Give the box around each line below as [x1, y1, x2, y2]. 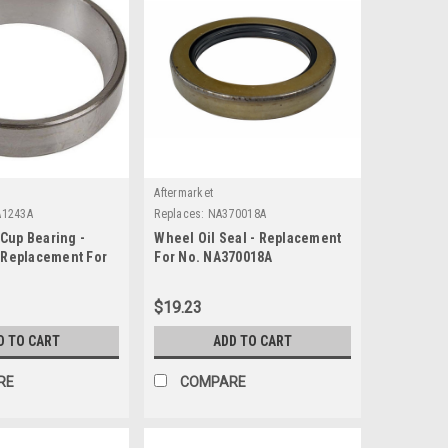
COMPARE [180, 374, 247, 391]
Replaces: [154, 207, 205, 222]
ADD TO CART [213, 333, 293, 350]
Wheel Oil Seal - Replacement [154, 230, 342, 247]
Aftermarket [154, 186, 214, 201]
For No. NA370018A [154, 249, 273, 266]
